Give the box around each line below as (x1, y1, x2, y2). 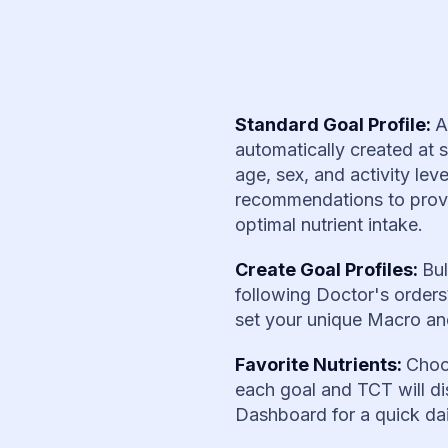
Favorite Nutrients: (235, 353, 407, 375)
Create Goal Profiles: (235, 258, 423, 280)
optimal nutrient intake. (235, 213, 424, 235)
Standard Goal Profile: (235, 113, 436, 135)
